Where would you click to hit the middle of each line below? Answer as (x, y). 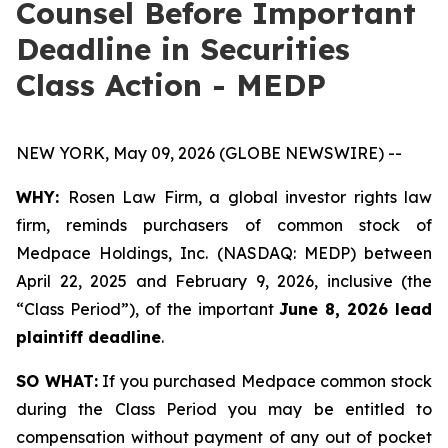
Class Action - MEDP (171, 85)
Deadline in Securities (183, 49)
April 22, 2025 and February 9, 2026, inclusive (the (224, 281)
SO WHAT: (57, 381)
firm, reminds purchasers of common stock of (224, 225)
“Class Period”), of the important (148, 309)
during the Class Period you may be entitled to (224, 409)
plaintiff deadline (88, 337)
